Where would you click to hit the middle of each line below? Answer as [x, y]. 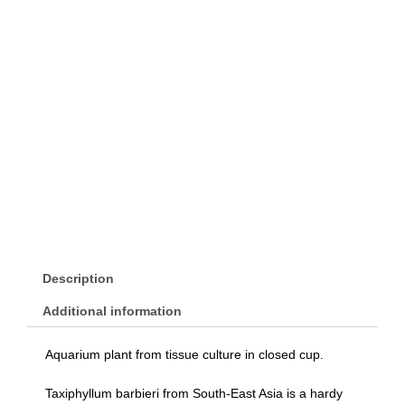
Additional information [112, 311]
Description [78, 278]
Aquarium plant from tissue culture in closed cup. [184, 355]
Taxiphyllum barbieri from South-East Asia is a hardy [194, 394]
